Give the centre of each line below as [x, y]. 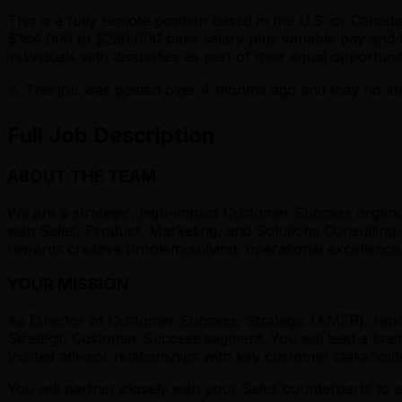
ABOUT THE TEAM [82, 176]
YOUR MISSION [68, 284]
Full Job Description [111, 135]
